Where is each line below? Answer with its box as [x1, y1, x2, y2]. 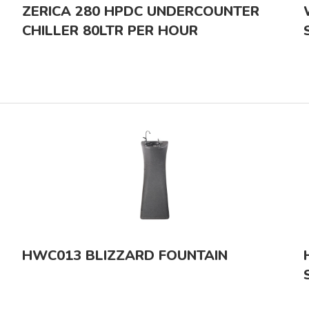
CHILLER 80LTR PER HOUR [22, 21, 198, 40]
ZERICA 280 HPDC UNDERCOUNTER [22, 1, 259, 21]
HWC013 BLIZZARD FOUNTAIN [22, 246, 228, 265]
